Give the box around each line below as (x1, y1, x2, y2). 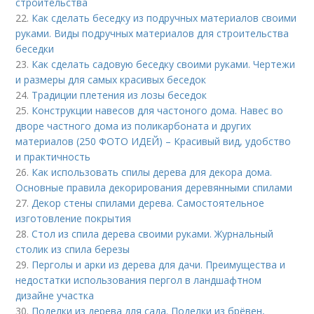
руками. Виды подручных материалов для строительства (15, 27, 289, 41)
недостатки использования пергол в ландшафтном (15, 273, 262, 287)
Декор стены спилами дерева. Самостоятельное (32, 196, 265, 210)
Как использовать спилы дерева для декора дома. (32, 165, 273, 179)
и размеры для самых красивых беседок (15, 73, 207, 87)
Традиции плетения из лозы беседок (32, 88, 207, 102)
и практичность (15, 150, 91, 164)
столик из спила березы (15, 243, 130, 257)
